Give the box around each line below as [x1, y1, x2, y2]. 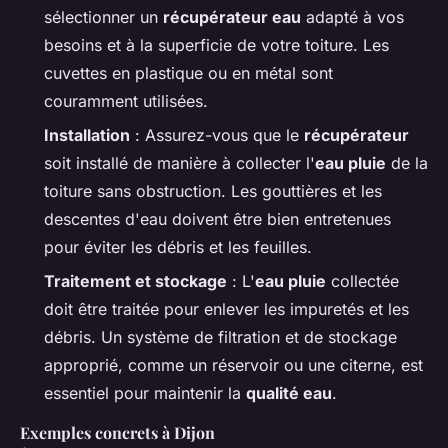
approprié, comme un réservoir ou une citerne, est [44, 355, 423, 376]
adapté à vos [301, 6, 404, 27]
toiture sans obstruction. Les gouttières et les [44, 180, 382, 201]
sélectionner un [44, 6, 163, 27]
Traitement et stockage [44, 271, 227, 292]
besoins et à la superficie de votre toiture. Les [44, 34, 389, 55]
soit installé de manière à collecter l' [44, 152, 315, 173]
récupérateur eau [163, 6, 301, 27]
